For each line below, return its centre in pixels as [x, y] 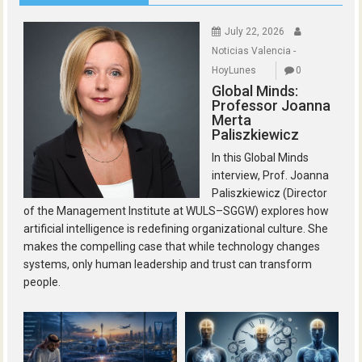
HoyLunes [234, 70]
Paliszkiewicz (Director [270, 193]
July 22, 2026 [255, 32]
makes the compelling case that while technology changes [172, 246]
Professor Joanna [271, 105]
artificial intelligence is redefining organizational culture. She [176, 229]
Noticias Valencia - [254, 51]
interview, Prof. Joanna [271, 175]
